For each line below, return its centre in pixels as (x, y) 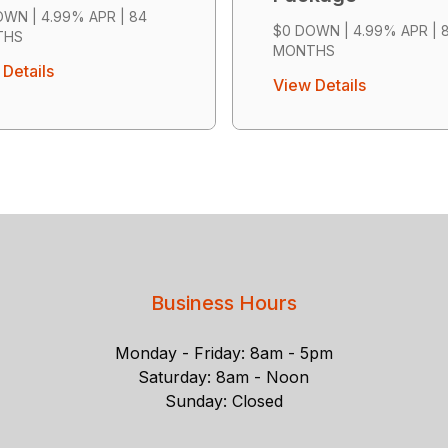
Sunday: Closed (223, 400)
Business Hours (223, 302)
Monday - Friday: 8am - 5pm (223, 352)
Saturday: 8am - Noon (224, 376)
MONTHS (304, 50)
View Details (319, 84)
